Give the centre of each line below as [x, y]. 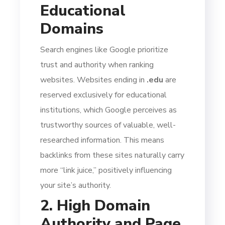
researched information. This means [102, 140]
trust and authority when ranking [97, 65]
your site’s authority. [76, 185]
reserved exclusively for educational [104, 95]
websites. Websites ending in [94, 80]
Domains [72, 29]
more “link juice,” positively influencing [106, 170]
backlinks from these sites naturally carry [113, 155]
